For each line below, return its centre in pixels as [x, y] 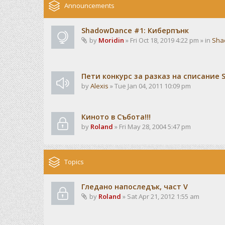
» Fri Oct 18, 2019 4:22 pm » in [168, 40]
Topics [74, 162]
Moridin [111, 40]
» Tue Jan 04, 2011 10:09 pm [150, 86]
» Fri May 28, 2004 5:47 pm [152, 127]
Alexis [99, 86]
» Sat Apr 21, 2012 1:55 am [160, 196]
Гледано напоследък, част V [135, 187]
